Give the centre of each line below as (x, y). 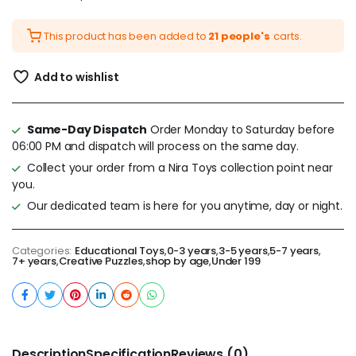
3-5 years (243, 251)
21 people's (239, 36)
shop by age (177, 261)
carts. (288, 36)
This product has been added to (126, 36)
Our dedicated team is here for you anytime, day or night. (184, 206)
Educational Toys (120, 251)
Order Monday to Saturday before (241, 130)
